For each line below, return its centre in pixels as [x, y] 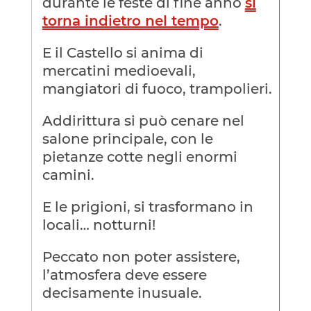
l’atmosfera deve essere [124, 275]
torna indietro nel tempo [130, 20]
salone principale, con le [127, 138]
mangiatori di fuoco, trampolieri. [157, 89]
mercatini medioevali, [119, 70]
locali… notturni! [99, 225]
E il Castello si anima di [123, 52]
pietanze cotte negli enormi [140, 157]
